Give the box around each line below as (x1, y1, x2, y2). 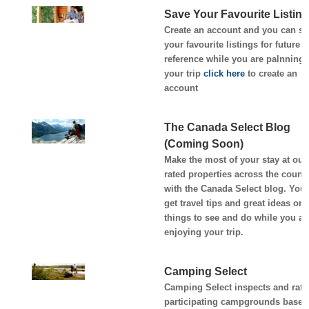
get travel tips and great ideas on (163, 197, 304, 208)
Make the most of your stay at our (163, 154, 307, 165)
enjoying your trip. (163, 226, 243, 237)
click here (203, 68, 245, 79)
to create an (244, 68, 297, 79)
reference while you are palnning (163, 53, 304, 64)
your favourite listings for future (163, 39, 300, 50)
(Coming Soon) (163, 137, 243, 150)
